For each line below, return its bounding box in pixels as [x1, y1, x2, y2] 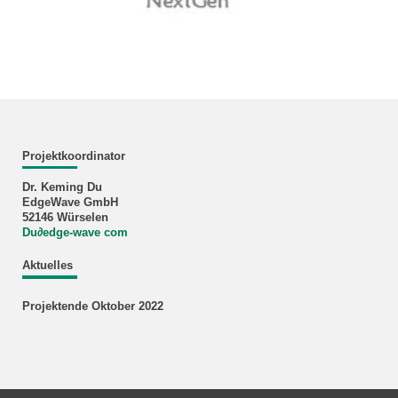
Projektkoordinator [21, 149, 125, 163]
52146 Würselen [21, 211, 108, 225]
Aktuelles [21, 259, 73, 273]
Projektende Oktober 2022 [21, 299, 163, 313]
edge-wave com [42, 227, 128, 240]
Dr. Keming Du [21, 181, 102, 195]
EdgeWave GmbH [21, 196, 118, 210]
